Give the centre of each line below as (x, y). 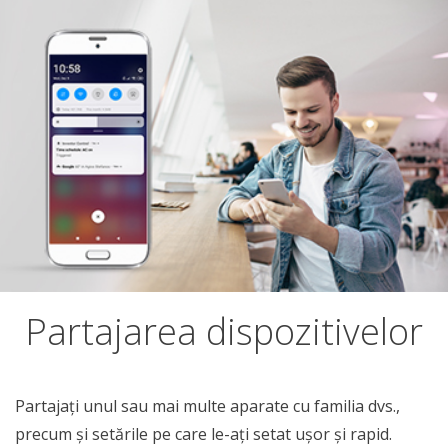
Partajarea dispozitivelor (224, 331)
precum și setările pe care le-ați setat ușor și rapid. (203, 434)
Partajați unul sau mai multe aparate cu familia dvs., (207, 406)
